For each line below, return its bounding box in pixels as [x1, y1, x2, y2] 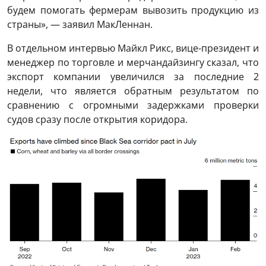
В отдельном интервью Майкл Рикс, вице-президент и [7, 41, 259, 55]
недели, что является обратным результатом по [7, 84, 259, 97]
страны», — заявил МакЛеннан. [7, 17, 153, 31]
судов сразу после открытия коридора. [7, 112, 188, 126]
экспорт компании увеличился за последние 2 [7, 69, 259, 83]
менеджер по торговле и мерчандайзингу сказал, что [7, 55, 259, 69]
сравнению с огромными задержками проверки [7, 98, 259, 112]
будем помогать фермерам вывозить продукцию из [7, 3, 259, 17]
